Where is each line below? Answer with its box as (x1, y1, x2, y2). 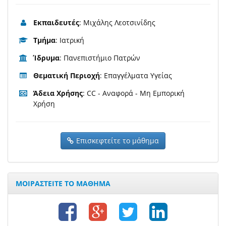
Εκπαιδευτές (33, 18, 79, 28)
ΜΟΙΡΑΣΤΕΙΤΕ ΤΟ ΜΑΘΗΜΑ (16, 179, 110, 189)
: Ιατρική (55, 35, 84, 45)
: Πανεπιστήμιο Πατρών (60, 53, 140, 63)
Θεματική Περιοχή (33, 71, 100, 81)
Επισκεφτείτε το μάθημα (76, 136, 159, 146)
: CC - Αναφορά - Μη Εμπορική (83, 88, 185, 98)
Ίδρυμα (33, 53, 60, 63)
